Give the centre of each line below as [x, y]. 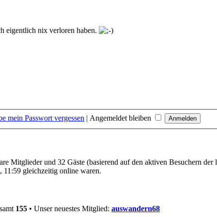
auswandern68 [136, 208]
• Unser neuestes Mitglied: [69, 208]
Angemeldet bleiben [121, 118]
